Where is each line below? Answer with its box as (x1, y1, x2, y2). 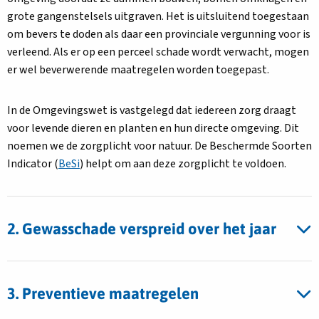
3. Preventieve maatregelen (7, 284, 199, 303)
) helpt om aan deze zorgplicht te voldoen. (80, 156, 286, 172)
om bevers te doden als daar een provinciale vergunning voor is (7, 26, 310, 42)
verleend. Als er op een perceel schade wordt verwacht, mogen (7, 44, 309, 60)
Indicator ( (7, 156, 58, 172)
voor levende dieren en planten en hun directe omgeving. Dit (7, 120, 299, 136)
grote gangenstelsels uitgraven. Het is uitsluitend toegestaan (7, 9, 309, 24)
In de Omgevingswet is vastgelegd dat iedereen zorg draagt (7, 103, 296, 118)
